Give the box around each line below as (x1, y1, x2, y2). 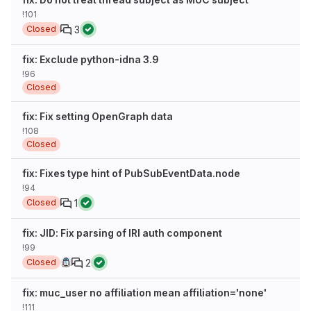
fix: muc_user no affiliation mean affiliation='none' (22, 287, 267, 299)
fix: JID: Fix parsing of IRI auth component (22, 227, 222, 239)
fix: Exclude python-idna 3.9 (22, 53, 159, 65)
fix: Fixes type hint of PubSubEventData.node (22, 167, 240, 179)
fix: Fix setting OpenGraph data (22, 110, 173, 122)
